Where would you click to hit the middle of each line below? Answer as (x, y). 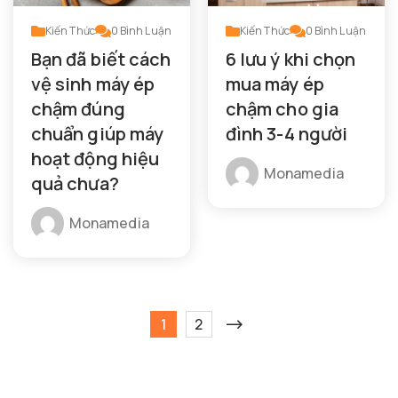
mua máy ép (275, 84)
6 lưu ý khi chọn (291, 59)
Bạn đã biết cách (101, 59)
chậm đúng (78, 108)
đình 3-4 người (287, 133)
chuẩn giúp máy (98, 133)
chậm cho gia (282, 108)
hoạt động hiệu (96, 158)
